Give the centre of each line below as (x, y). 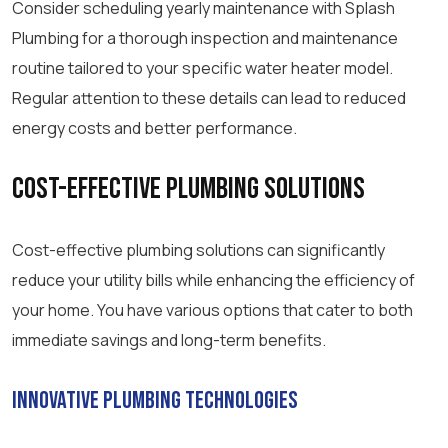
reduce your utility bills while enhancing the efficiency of (213, 280)
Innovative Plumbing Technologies (155, 401)
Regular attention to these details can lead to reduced (209, 98)
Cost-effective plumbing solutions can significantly (198, 250)
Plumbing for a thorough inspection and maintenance (205, 38)
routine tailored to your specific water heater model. (202, 68)
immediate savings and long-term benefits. (169, 340)
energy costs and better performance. (154, 128)
